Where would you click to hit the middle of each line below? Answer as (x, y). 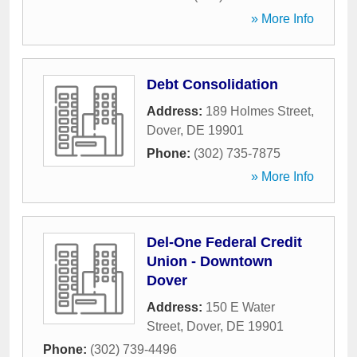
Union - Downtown (210, 261)
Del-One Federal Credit (224, 242)
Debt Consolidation (212, 84)
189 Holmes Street (258, 111)
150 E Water (240, 307)
